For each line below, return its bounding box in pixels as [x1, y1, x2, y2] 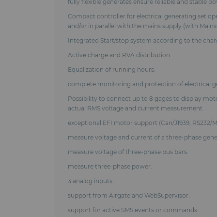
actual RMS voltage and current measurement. [67, 105, 204, 112]
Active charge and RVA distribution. [67, 51, 171, 59]
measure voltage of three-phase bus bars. [67, 148, 188, 155]
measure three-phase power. [67, 163, 152, 170]
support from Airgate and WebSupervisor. [67, 192, 190, 199]
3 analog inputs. [67, 177, 114, 185]
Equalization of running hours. [67, 66, 155, 73]
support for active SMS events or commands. [67, 206, 199, 214]
